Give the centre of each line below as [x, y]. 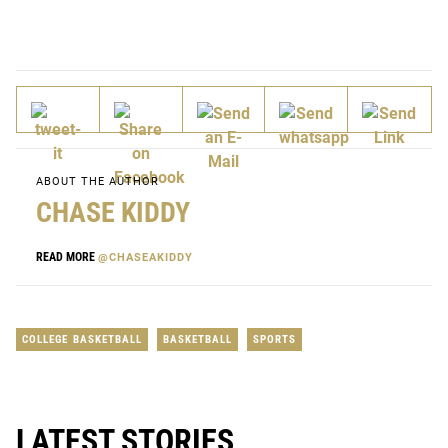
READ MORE [67, 256]
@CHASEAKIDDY [145, 257]
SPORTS [274, 339]
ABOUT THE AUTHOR [97, 181]
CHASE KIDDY [113, 212]
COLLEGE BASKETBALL [82, 339]
